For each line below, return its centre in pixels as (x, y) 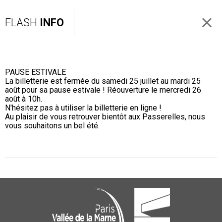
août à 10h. (24, 99)
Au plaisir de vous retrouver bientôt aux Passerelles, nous (105, 117)
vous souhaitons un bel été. (52, 126)
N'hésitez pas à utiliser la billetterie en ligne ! (83, 108)
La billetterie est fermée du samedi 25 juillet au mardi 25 (103, 81)
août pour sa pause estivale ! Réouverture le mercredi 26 (103, 90)
